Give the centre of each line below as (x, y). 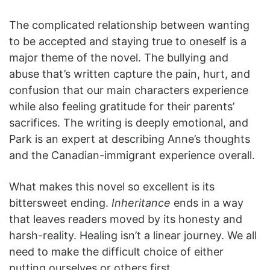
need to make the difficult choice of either (116, 251)
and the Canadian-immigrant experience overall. (133, 155)
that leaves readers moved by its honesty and (126, 219)
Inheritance (143, 202)
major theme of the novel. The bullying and (119, 57)
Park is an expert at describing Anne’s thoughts (130, 139)
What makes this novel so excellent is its (112, 186)
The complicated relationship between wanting (129, 25)
